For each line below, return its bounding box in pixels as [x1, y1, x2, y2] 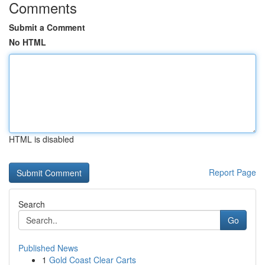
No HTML [9, 36, 46, 48]
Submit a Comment [9, 21, 85, 33]
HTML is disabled [9, 133, 74, 145]
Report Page [209, 166, 256, 178]
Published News [18, 242, 78, 254]
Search [18, 198, 45, 210]
